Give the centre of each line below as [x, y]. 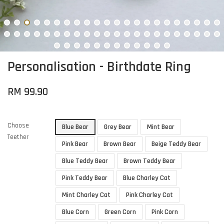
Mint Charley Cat [86, 195]
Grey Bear [118, 127]
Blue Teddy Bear [85, 161]
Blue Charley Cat [147, 178]
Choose [18, 125]
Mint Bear [161, 127]
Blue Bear [75, 127]
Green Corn [120, 212]
